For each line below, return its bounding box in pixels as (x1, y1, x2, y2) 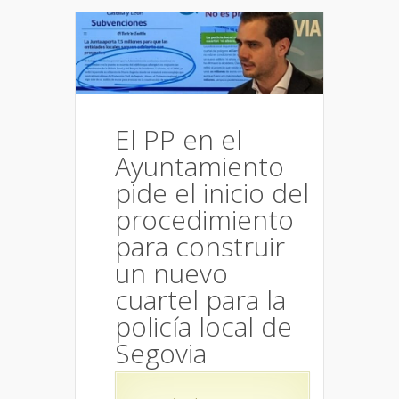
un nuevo (115, 255, 228, 292)
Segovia (115, 335, 207, 372)
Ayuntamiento (115, 148, 284, 185)
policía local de (115, 308, 292, 346)
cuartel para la (115, 281, 286, 319)
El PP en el (115, 121, 242, 159)
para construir (115, 228, 285, 265)
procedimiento (115, 201, 294, 239)
